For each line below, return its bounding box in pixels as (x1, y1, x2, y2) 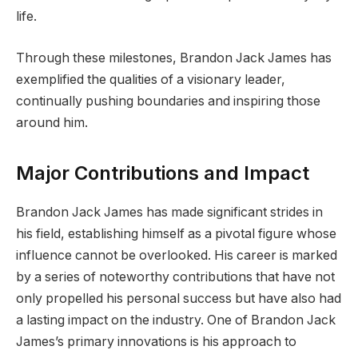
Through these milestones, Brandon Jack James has (16, 50, 332, 66)
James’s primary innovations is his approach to (16, 333, 296, 349)
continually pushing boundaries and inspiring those (16, 93, 320, 109)
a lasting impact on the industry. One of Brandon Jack (16, 312, 336, 328)
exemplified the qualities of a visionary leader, (16, 71, 285, 87)
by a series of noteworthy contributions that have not (16, 268, 335, 284)
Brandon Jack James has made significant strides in (16, 204, 323, 220)
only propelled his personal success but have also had (16, 290, 341, 306)
